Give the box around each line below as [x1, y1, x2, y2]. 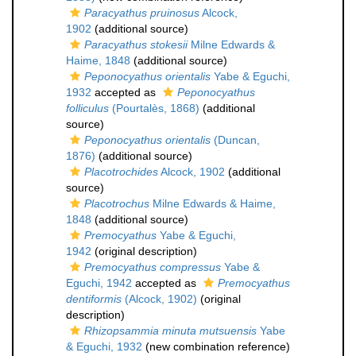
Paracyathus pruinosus [84, 6, 199, 19]
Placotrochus [84, 197, 149, 210]
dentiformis [66, 292, 122, 305]
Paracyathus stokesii [84, 38, 188, 51]
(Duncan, [211, 133, 260, 146]
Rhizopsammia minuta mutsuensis [84, 324, 257, 337]
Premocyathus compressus [84, 261, 221, 273]
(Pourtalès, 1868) [109, 102, 199, 114]
